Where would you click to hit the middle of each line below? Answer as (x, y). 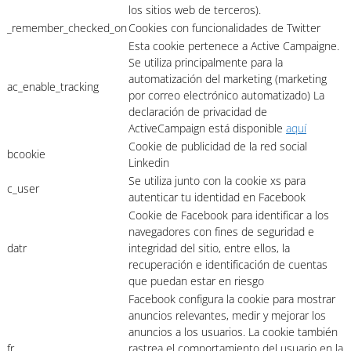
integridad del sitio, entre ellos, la (209, 248)
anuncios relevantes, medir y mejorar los (227, 316)
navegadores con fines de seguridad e (221, 232)
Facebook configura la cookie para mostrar (232, 299)
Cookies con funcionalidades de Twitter (224, 28)
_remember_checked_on (67, 28)
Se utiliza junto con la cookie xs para (217, 181)
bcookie (26, 154)
